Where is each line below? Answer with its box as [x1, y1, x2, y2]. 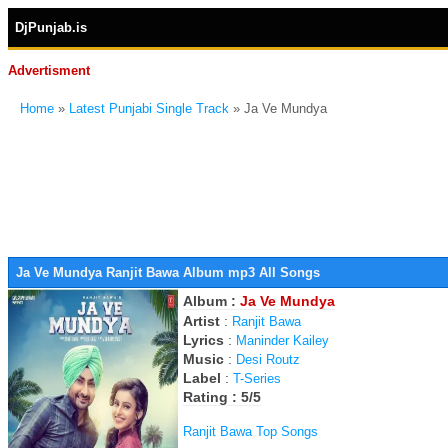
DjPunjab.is [15, 20, 87, 35]
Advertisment [8, 63, 90, 78]
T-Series [233, 371, 281, 386]
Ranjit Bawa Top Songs [183, 424, 318, 439]
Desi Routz [236, 352, 300, 367]
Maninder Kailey [236, 333, 329, 348]
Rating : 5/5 [183, 389, 261, 405]
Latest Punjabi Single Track [69, 101, 229, 116]
